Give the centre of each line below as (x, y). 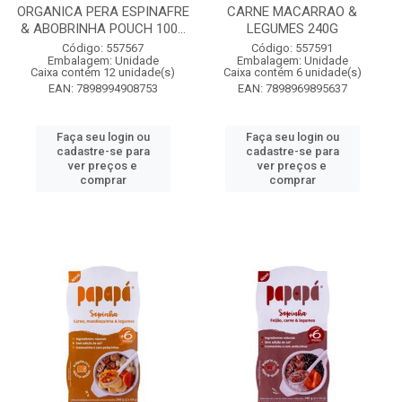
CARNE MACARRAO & (292, 12)
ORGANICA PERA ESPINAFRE (103, 12)
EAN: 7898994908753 (103, 88)
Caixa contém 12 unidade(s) (103, 72)
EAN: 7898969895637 (292, 88)
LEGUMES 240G (292, 29)
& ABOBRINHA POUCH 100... (103, 29)
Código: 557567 (103, 48)
